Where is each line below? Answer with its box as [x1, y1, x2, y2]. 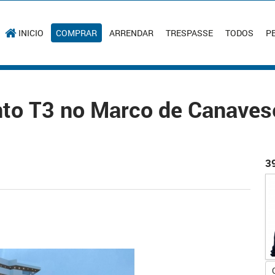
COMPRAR [56, 27, 98, 39]
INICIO [18, 27, 44, 39]
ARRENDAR [109, 27, 154, 39]
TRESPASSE [166, 27, 214, 39]
